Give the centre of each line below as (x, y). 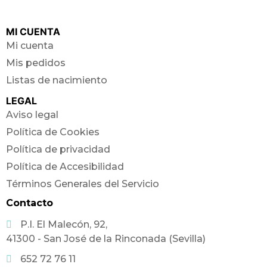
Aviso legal (32, 114)
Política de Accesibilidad (65, 166)
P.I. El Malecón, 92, (64, 224)
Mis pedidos (36, 63)
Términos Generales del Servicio (83, 184)
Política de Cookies (53, 132)
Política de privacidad (58, 149)
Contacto (30, 203)
